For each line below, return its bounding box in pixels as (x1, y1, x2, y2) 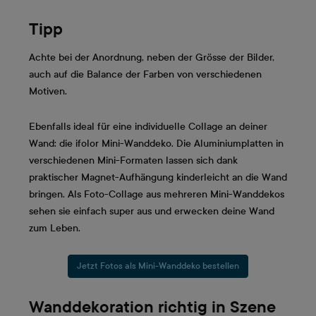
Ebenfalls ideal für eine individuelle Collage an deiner (29, 120, 267, 133)
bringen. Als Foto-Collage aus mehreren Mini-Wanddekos (29, 188, 284, 200)
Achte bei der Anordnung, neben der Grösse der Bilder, (29, 51, 274, 64)
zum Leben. (29, 221, 80, 234)
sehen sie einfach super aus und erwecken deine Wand (29, 205, 274, 217)
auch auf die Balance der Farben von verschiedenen (29, 68, 262, 81)
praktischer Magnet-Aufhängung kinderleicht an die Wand (29, 171, 287, 183)
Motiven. (29, 85, 67, 98)
